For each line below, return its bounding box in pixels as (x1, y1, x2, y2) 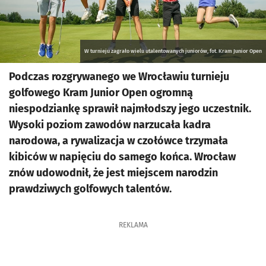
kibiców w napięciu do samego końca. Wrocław (9, 150, 236, 163)
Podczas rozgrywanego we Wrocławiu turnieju (9, 70, 229, 83)
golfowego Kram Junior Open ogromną (9, 86, 193, 99)
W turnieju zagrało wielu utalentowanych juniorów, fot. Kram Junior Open (84, 48, 262, 54)
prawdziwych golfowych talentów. (9, 182, 174, 195)
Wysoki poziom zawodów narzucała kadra (9, 118, 211, 131)
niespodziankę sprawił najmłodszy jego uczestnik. (9, 102, 251, 115)
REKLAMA (118, 221, 148, 229)
